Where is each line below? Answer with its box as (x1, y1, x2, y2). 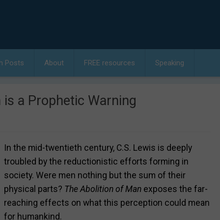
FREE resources (84, 58, 135, 67)
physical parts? (4, 184, 65, 194)
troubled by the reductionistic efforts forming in (4, 156, 189, 166)
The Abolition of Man (64, 184, 142, 194)
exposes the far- (141, 184, 208, 194)
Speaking (155, 58, 184, 67)
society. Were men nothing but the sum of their (4, 170, 186, 180)
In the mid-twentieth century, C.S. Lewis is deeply (4, 142, 192, 153)
